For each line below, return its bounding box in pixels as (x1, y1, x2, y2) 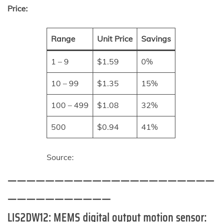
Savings (141, 33, 171, 44)
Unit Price (97, 33, 133, 44)
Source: (47, 152, 74, 162)
